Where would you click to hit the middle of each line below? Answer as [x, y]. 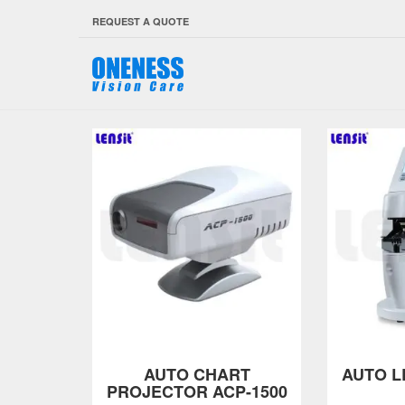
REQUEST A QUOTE [141, 21]
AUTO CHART [197, 374]
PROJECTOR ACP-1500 [197, 391]
